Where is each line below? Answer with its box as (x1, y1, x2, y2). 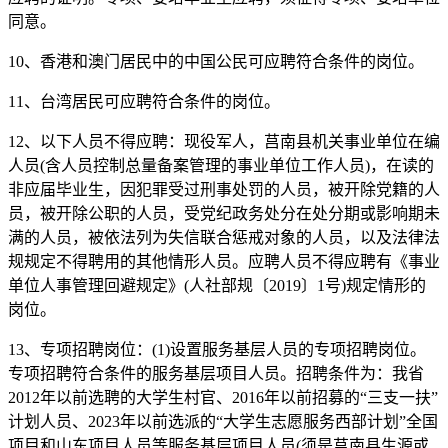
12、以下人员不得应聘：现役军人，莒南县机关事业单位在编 (8, 132, 440, 150)
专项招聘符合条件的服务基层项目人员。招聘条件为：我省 (8, 364, 424, 382)
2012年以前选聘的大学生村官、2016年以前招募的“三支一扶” (8, 388, 438, 406)
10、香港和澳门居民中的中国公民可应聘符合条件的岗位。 (8, 52, 424, 70)
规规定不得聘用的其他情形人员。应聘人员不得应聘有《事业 (8, 252, 440, 270)
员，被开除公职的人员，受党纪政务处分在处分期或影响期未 (8, 204, 440, 222)
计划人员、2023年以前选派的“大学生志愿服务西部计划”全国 (8, 412, 438, 430)
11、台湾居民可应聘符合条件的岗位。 (8, 92, 280, 110)
